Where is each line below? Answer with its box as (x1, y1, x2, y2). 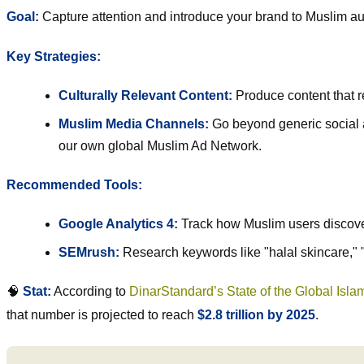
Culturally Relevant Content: (58, 89, 232, 103)
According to (51, 284, 126, 299)
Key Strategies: (6, 50, 101, 64)
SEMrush (58, 245, 115, 260)
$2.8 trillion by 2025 (197, 308, 315, 323)
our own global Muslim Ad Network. (58, 139, 262, 154)
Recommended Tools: (6, 178, 142, 193)
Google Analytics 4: (58, 217, 178, 232)
